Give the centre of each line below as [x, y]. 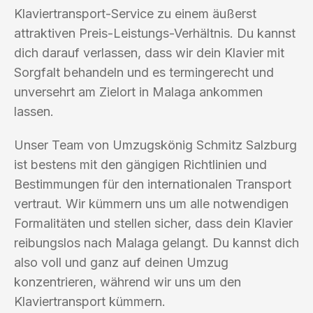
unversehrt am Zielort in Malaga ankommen [138, 92]
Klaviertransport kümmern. [90, 301]
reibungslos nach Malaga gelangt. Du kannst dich [156, 242]
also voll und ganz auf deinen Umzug [121, 262]
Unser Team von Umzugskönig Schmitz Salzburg [155, 145]
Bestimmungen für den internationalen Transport [153, 184]
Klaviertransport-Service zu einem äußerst [135, 13]
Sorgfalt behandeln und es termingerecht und [144, 72]
